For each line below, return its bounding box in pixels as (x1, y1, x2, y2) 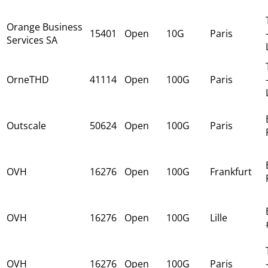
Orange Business (7, 20, 83, 33)
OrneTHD (7, 72, 49, 86)
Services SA (7, 33, 57, 47)
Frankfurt (210, 165, 252, 178)
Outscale (7, 118, 46, 132)
